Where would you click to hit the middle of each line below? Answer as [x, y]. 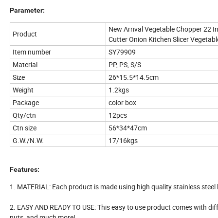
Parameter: [27, 10]
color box [123, 102]
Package [26, 102]
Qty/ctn [24, 115]
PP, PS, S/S [125, 64]
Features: [25, 169]
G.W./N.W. [28, 140]
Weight [23, 90]
